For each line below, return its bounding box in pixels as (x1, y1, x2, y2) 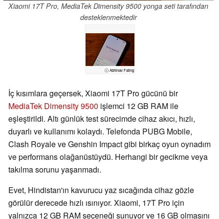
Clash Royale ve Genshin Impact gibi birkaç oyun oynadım (8, 138, 211, 150)
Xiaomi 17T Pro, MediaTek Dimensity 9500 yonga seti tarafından (8, 1, 209, 11)
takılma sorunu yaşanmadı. (8, 164, 101, 175)
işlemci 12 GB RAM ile (98, 100, 178, 112)
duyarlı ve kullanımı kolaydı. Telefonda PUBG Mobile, (8, 126, 192, 137)
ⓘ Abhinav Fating (105, 67, 134, 73)
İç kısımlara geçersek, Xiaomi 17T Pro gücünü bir (8, 88, 178, 99)
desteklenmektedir (80, 12, 137, 22)
